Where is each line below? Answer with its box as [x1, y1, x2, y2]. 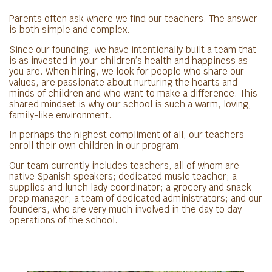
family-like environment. [9, 109, 112, 121]
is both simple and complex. [9, 24, 130, 36]
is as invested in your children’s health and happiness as [9, 54, 248, 66]
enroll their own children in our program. [9, 140, 182, 152]
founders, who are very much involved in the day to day [9, 203, 242, 215]
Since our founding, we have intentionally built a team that [9, 43, 256, 55]
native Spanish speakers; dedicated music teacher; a [9, 170, 237, 182]
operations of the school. [9, 214, 118, 226]
